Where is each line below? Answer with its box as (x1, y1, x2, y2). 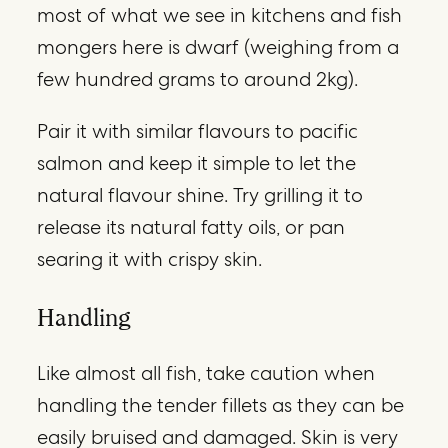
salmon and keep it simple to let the (37, 149, 357, 176)
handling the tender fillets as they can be (37, 391, 405, 418)
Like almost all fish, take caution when (37, 359, 376, 386)
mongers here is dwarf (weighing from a (37, 33, 400, 60)
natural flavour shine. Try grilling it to (37, 181, 364, 208)
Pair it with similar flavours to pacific (37, 117, 359, 144)
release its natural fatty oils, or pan (37, 213, 346, 240)
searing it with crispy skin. (37, 245, 263, 272)
